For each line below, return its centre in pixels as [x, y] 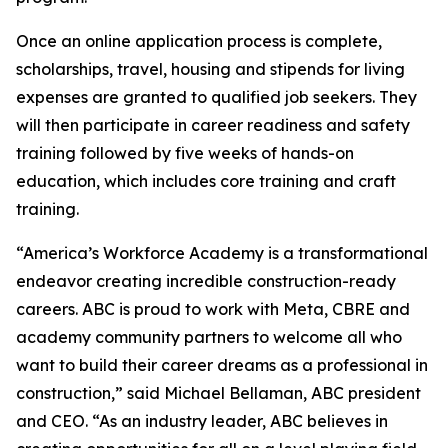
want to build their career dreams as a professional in [222, 365]
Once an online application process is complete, [199, 41]
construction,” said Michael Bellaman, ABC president [218, 393]
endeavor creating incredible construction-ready [206, 281]
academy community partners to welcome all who [209, 337]
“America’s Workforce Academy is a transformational [222, 253]
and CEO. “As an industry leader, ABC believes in [202, 421]
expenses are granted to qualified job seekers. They [216, 97]
